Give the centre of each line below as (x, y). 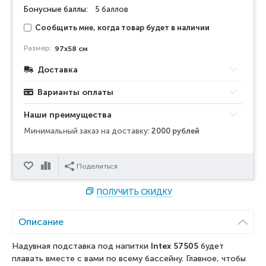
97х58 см (71, 49)
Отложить (53, 167)
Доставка (58, 70)
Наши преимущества (68, 115)
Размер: (38, 48)
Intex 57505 (175, 246)
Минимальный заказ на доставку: (88, 131)
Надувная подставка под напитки (81, 246)
